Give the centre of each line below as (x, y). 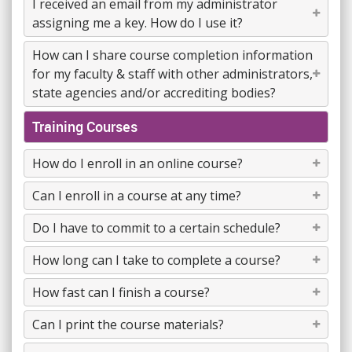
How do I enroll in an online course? (137, 163)
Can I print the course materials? (128, 324)
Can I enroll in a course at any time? (137, 196)
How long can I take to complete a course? (156, 260)
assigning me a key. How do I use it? (137, 23)
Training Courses (85, 126)
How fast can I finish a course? (121, 292)
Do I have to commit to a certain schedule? (156, 228)
